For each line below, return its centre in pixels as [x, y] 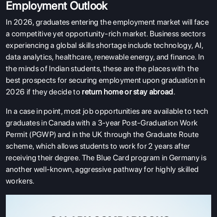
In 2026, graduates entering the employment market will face [107, 22]
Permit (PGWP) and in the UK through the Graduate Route [102, 134]
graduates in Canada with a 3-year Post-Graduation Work [102, 123]
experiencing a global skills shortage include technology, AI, [105, 45]
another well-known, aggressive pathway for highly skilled [102, 169]
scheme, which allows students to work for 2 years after [98, 146]
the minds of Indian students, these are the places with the [102, 68]
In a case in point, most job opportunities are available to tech [107, 111]
